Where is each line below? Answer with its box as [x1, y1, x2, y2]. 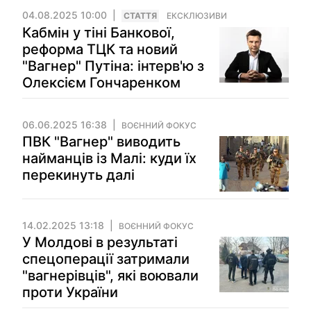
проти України [22, 284, 118, 301]
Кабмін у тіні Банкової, [22, 24, 175, 41]
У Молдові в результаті [22, 234, 178, 251]
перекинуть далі [22, 167, 135, 183]
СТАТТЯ [124, 10, 157, 21]
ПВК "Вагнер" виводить [22, 133, 180, 150]
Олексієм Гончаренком [22, 74, 180, 91]
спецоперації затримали [22, 251, 190, 267]
